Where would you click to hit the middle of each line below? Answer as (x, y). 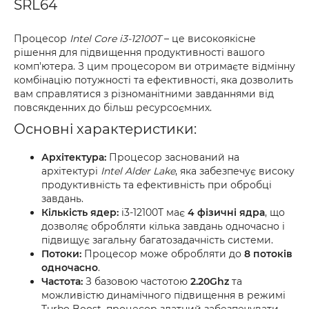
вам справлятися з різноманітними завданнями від (144, 94)
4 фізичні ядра (226, 212)
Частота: (62, 281)
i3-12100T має (153, 212)
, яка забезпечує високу (235, 171)
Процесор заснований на (173, 157)
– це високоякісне (209, 39)
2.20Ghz (210, 281)
